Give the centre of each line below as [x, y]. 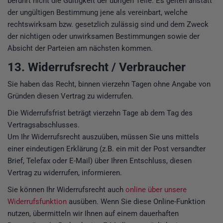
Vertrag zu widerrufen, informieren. [65, 173]
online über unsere [156, 190]
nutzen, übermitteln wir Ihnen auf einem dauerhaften [93, 214]
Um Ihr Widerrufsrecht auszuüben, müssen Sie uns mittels [103, 137]
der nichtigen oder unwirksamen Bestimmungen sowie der [104, 37]
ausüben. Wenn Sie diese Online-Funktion [136, 202]
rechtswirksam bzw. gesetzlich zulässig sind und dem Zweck [108, 25]
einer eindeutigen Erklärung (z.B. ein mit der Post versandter [107, 149]
